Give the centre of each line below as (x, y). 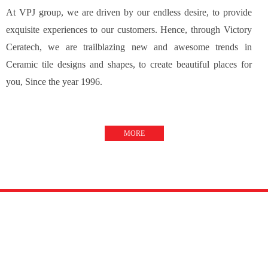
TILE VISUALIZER (134, 227)
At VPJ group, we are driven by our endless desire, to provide (129, 13)
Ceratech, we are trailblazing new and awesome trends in (129, 47)
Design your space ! (134, 252)
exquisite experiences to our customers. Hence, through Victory (129, 30)
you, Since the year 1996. (54, 82)
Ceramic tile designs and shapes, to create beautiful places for (129, 65)
